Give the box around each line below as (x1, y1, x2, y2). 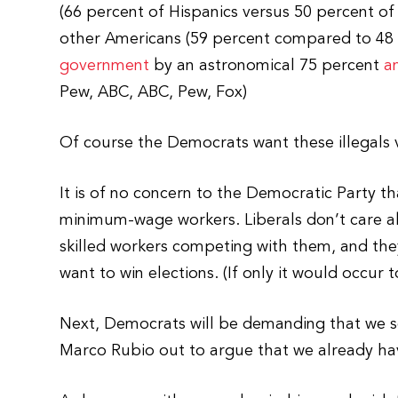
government (60, 58, 150, 74)
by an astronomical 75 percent (149, 58, 385, 74)
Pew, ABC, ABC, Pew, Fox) (60, 84, 248, 100)
